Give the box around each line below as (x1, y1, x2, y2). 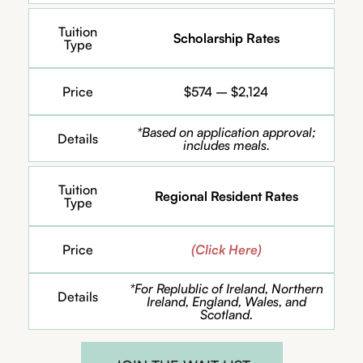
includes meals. (182, 136, 270, 153)
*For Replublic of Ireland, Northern (129, 280, 323, 297)
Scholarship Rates (173, 29, 280, 46)
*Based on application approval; (136, 123, 316, 140)
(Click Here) (190, 241, 262, 258)
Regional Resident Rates (154, 187, 298, 204)
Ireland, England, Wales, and (146, 293, 306, 310)
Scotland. (199, 305, 253, 322)
